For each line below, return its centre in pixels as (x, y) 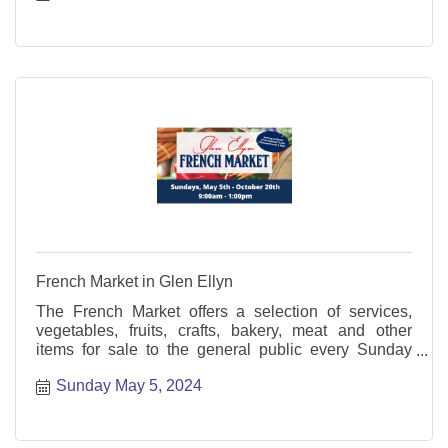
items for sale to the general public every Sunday (224, 349)
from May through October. (129, 368)
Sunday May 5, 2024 (129, 385)
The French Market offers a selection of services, (224, 311)
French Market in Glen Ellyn (134, 281)
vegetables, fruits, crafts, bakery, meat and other (224, 330)
